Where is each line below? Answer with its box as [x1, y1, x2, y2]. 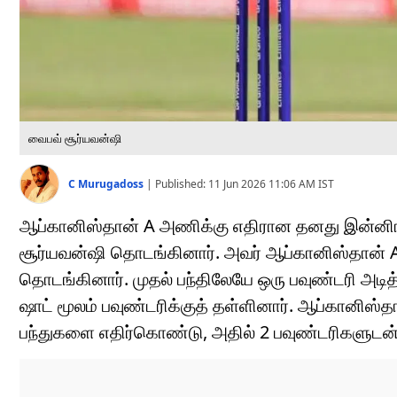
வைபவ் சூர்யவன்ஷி [28, 130, 121, 147]
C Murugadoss [68, 175, 146, 191]
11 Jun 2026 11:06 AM [208, 175, 315, 191]
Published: [155, 175, 208, 191]
